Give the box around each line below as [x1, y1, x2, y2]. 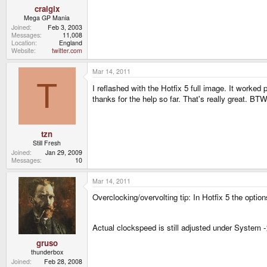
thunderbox [30, 247, 63, 257]
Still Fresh [33, 138, 61, 147]
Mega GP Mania [24, 13, 70, 22]
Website [11, 45, 34, 55]
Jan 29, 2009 [45, 147, 82, 157]
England [59, 38, 82, 47]
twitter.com [52, 45, 82, 55]
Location [11, 38, 35, 47]
